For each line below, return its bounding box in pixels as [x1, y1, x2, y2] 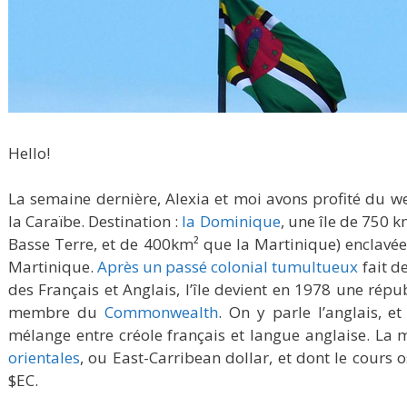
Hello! [8, 142, 50, 164]
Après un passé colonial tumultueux [97, 256, 359, 278]
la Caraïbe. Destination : [8, 211, 183, 233]
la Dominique [182, 211, 281, 233]
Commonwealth [104, 302, 218, 323]
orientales [8, 347, 80, 369]
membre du [8, 302, 104, 323]
